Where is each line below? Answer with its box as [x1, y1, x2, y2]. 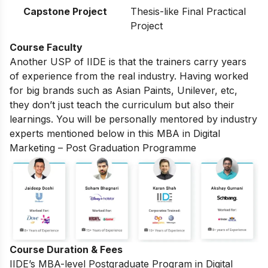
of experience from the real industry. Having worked [10, 69, 248, 82]
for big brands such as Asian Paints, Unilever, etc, [10, 84, 237, 96]
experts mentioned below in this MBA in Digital [10, 127, 220, 139]
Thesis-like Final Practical [130, 5, 246, 17]
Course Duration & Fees [10, 243, 123, 255]
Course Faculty [10, 41, 85, 53]
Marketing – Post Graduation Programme [10, 141, 196, 154]
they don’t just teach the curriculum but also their [10, 98, 234, 111]
